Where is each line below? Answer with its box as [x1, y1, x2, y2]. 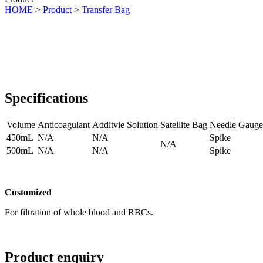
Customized [5, 187, 52, 198]
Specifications [5, 90, 88, 106]
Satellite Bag [160, 120, 207, 130]
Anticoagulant [38, 120, 90, 130]
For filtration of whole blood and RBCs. [5, 207, 153, 218]
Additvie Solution [92, 120, 158, 130]
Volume [6, 120, 35, 130]
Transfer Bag [82, 5, 130, 15]
